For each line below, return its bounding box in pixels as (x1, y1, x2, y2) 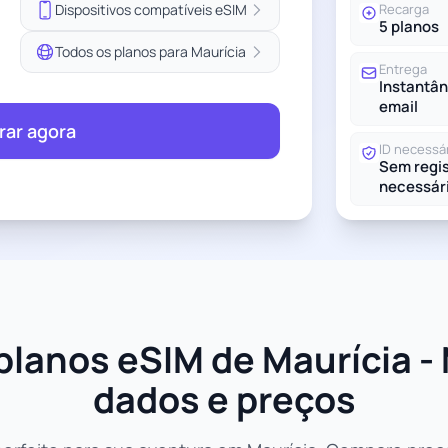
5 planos (379, 16, 439, 37)
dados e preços (92, 375, 356, 424)
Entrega (379, 60, 427, 78)
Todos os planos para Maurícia (55, 42, 246, 61)
